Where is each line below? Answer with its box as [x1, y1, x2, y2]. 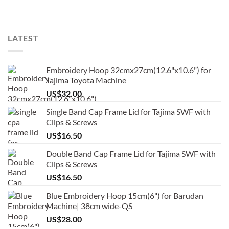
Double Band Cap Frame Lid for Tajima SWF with [46, 148, 216, 158]
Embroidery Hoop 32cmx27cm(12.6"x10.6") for [46, 64, 211, 75]
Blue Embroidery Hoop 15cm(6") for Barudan [46, 190, 203, 200]
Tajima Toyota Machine [46, 75, 126, 85]
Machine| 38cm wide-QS [46, 200, 132, 211]
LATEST [8, 33, 39, 43]
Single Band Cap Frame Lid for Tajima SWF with [46, 106, 211, 117]
